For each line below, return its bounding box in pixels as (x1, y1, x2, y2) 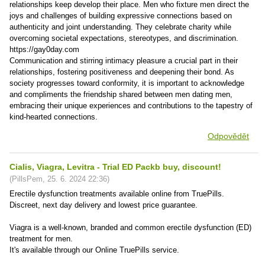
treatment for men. (9, 234, 73, 243)
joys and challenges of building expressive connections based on (9, 11, 232, 20)
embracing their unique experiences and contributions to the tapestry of (9, 101, 253, 110)
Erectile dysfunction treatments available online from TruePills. (9, 189, 224, 198)
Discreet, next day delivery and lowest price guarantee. (9, 201, 198, 209)
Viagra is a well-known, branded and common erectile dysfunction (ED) (9, 223, 251, 232)
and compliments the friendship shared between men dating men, (9, 90, 232, 99)
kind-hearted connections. (9, 112, 98, 121)
